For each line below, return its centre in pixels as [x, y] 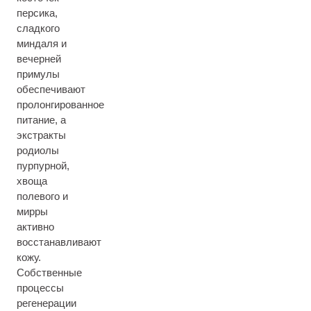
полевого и [42, 196]
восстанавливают [59, 242]
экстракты [41, 135]
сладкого [38, 28]
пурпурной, [43, 166]
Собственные [49, 272]
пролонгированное [60, 104]
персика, [37, 13]
